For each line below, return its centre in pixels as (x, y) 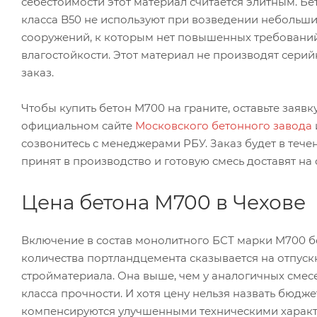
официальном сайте (78, 125)
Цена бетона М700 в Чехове (163, 202)
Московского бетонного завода (224, 125)
